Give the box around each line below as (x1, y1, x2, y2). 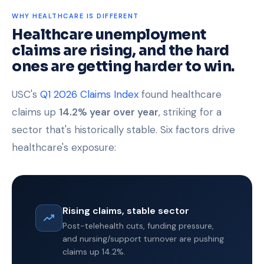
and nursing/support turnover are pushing (62, 233, 224, 244)
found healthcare (138, 88, 222, 101)
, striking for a (159, 105, 222, 118)
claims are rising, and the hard (12, 42, 229, 60)
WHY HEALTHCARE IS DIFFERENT (12, 12, 139, 20)
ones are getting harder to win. (12, 58, 235, 75)
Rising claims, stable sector (62, 204, 189, 217)
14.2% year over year (59, 105, 159, 118)
